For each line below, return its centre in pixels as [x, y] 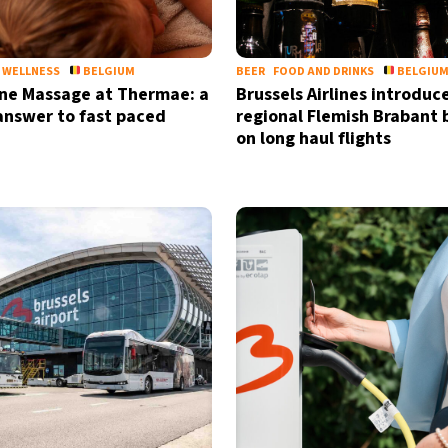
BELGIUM [108, 71]
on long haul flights [313, 138]
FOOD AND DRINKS [323, 71]
